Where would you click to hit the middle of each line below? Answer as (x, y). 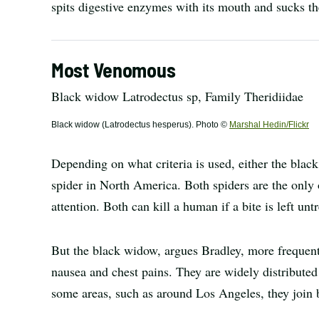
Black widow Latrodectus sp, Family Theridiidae (177, 96)
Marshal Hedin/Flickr (269, 125)
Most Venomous (114, 70)
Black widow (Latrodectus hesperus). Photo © (140, 125)
